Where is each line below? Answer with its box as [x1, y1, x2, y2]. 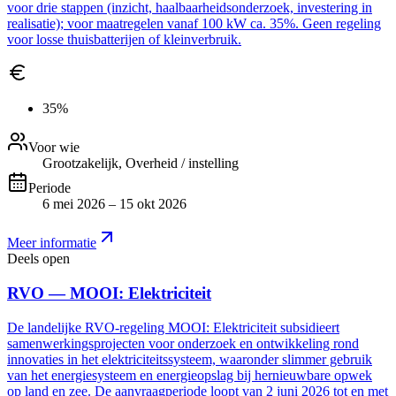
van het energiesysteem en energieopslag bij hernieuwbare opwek [7, 367, 372, 383]
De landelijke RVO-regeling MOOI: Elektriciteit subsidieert [7, 319, 339, 335]
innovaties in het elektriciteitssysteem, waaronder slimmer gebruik [7, 351, 372, 367]
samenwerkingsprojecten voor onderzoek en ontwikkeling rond [7, 335, 359, 351]
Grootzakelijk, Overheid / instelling [42, 156, 239, 171]
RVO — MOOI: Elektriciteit [7, 284, 211, 303]
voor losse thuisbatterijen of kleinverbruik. [7, 32, 241, 48]
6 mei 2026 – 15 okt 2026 [42, 196, 187, 212]
